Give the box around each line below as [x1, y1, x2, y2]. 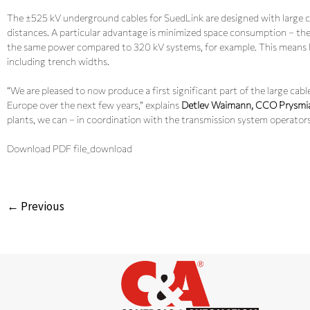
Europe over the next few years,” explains [7, 99, 181, 111]
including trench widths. [7, 55, 109, 67]
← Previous [7, 199, 64, 214]
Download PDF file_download [7, 143, 132, 154]
